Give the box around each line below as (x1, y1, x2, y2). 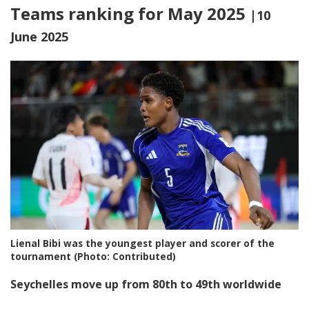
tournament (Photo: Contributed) (10, 249, 176, 263)
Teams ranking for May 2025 (10, 2, 250, 25)
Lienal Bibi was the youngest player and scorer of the (10, 236, 275, 250)
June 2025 (10, 28, 68, 45)
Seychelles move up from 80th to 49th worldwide (10, 276, 281, 292)
